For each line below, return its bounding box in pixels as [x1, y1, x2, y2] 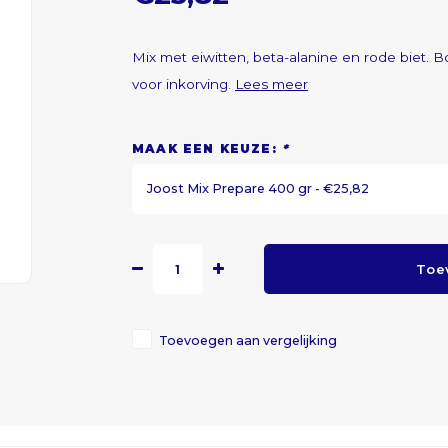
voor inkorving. [132, 76, 235, 92]
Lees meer [235, 76, 308, 92]
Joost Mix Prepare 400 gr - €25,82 [147, 181, 369, 196]
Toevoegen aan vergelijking [159, 333, 337, 348]
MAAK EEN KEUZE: [132, 141, 283, 156]
